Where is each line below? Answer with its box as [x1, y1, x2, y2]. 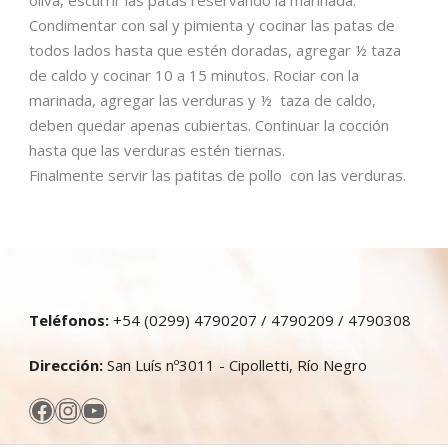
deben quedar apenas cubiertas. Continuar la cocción [29, 114, 389, 135]
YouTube [81, 392, 181, 426]
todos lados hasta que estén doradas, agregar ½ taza [29, 39, 401, 60]
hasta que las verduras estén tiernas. [29, 139, 285, 160]
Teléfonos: [29, 309, 109, 330]
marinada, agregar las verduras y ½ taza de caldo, [29, 89, 376, 110]
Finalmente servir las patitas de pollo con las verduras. [29, 164, 406, 185]
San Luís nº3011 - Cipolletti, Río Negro [107, 354, 367, 375]
